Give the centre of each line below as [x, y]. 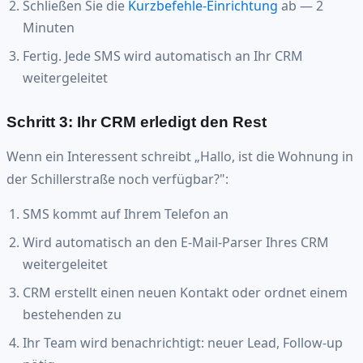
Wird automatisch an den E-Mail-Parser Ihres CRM [176, 242]
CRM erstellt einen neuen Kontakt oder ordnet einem [185, 292]
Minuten [49, 28]
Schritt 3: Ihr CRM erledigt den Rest [137, 122]
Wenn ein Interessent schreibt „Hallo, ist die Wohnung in [180, 156]
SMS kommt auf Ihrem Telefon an [126, 214]
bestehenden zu [72, 314]
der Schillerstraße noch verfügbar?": [117, 179]
